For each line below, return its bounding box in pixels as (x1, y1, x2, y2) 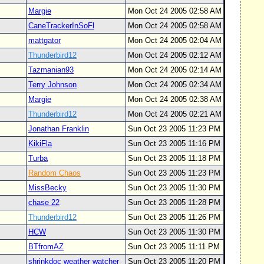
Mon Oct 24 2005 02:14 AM (128, 65, 222, 74)
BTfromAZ (28, 242, 64, 251)
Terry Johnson (28, 80, 77, 89)
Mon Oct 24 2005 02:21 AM (128, 110, 222, 118)
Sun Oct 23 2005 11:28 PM (128, 198, 220, 207)
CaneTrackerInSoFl (28, 21, 94, 30)
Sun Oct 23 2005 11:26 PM (128, 213, 220, 222)
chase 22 (28, 198, 60, 207)
